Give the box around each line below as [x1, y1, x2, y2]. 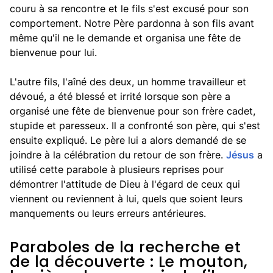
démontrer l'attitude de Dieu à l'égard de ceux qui [10, 178, 240, 190]
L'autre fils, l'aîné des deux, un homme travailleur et [10, 76, 246, 88]
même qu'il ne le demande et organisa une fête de [10, 32, 241, 44]
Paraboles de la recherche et [10, 236, 241, 258]
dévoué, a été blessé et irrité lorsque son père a [10, 90, 230, 102]
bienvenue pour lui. [10, 46, 97, 58]
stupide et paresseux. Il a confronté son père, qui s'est [10, 119, 260, 132]
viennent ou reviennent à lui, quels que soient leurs [10, 193, 243, 205]
